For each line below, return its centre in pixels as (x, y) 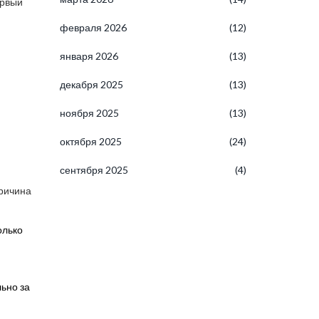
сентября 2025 (94, 170)
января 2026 (89, 56)
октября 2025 (90, 141)
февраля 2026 (93, 27)
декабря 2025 (91, 84)
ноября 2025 (89, 113)
